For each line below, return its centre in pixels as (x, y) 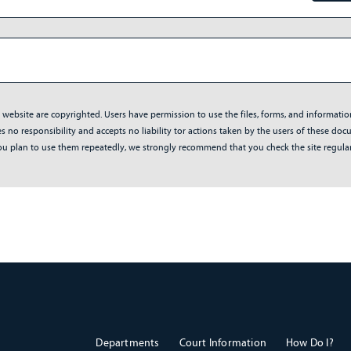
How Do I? (309, 342)
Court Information (223, 342)
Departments (128, 342)
